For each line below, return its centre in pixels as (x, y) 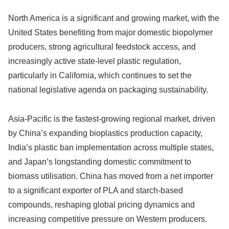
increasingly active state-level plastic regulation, (95, 61)
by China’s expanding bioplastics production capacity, (105, 133)
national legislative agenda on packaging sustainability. (108, 89)
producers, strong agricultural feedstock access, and (102, 47)
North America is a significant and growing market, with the (114, 18)
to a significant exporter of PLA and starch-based (96, 190)
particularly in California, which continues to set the (100, 75)
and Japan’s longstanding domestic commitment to (100, 162)
